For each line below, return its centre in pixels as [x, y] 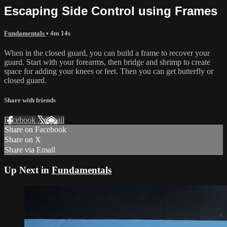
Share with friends [30, 100]
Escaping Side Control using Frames [111, 11]
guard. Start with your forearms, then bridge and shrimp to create [107, 62]
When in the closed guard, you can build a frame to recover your [107, 53]
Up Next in [28, 170]
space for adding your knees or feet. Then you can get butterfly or [109, 71]
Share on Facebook [35, 130]
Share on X [23, 140]
